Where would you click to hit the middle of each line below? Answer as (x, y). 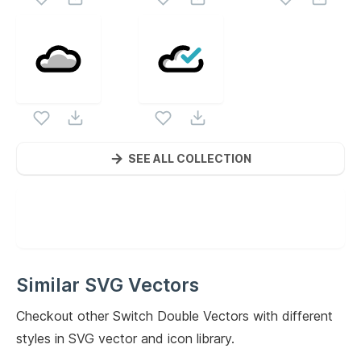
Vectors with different (266, 316)
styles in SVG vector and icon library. (125, 338)
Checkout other (64, 316)
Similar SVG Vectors (108, 285)
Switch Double (156, 316)
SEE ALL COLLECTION (190, 158)
